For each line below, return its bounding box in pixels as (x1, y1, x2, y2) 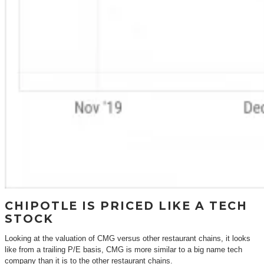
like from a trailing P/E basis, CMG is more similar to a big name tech (5, 245, 242, 255)
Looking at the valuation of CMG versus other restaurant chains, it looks (5, 234, 250, 243)
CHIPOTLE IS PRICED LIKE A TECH (5, 199, 247, 213)
